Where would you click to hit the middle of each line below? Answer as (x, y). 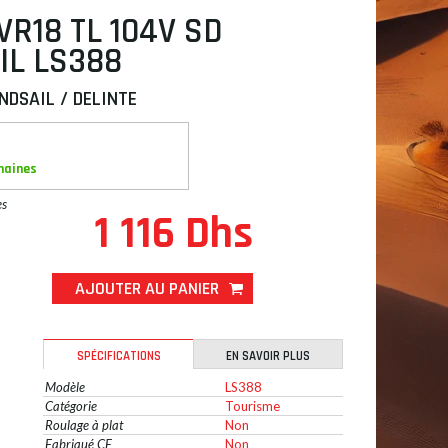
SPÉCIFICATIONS (118, 356)
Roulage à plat (84, 425)
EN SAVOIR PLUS (268, 356)
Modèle (65, 387)
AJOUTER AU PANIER (146, 288)
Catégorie (71, 406)
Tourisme (252, 406)
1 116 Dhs (173, 234)
